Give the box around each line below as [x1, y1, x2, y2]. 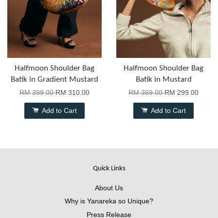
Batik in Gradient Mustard [11, 75, 98, 84]
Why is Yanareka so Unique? [65, 197, 153, 205]
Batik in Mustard [135, 75, 192, 84]
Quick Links [92, 164, 126, 172]
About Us [95, 183, 123, 192]
